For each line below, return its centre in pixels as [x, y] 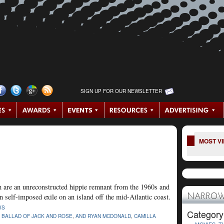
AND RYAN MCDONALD [103, 215]
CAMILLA [145, 215]
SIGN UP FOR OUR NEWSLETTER [121, 91]
